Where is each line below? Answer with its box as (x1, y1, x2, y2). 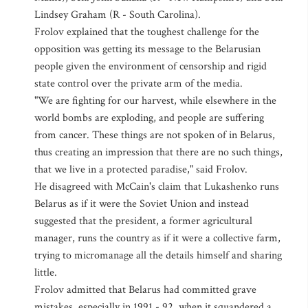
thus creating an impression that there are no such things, (34, 145, 283, 159)
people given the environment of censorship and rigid (34, 59, 267, 74)
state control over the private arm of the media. (34, 76, 243, 91)
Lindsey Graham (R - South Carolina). (34, 8, 201, 22)
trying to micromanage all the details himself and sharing (34, 248, 282, 263)
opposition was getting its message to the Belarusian (34, 42, 261, 56)
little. (34, 265, 57, 280)
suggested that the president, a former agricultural (34, 214, 252, 228)
